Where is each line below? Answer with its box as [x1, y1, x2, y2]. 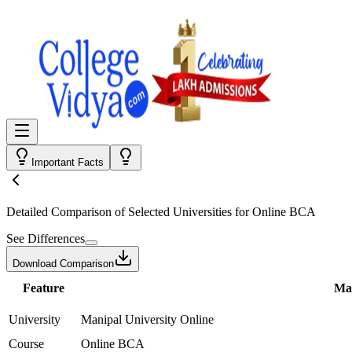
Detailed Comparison [6, 205, 112, 218]
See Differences [6, 232, 85, 245]
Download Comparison [13, 258, 114, 269]
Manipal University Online [81, 313, 214, 326]
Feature [22, 281, 64, 295]
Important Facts [31, 156, 104, 168]
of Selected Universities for [112, 205, 252, 218]
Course [9, 337, 44, 350]
